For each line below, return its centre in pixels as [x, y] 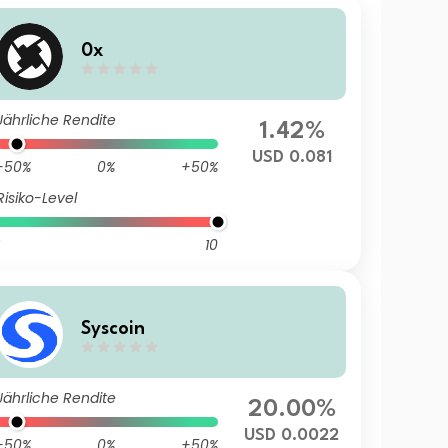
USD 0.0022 [292, 435]
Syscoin [112, 328]
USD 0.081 [291, 157]
